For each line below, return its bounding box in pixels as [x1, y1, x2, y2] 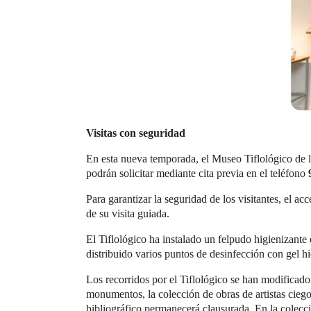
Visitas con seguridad [86, 126, 185, 139]
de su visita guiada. [86, 207, 169, 219]
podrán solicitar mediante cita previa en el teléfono [86, 167, 308, 179]
